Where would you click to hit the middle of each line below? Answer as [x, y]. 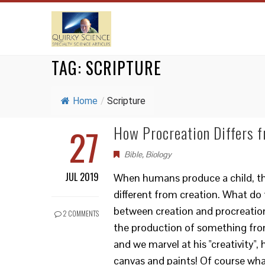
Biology [159, 154]
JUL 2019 [82, 177]
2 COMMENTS [80, 213]
